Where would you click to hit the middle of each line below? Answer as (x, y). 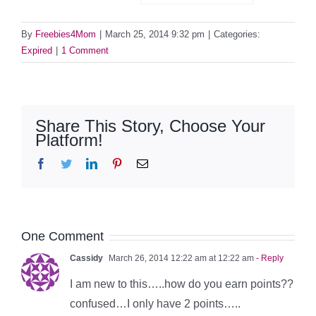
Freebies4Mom (66, 35)
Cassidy (86, 259)
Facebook (68, 163)
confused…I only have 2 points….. (155, 304)
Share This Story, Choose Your (150, 126)
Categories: (237, 35)
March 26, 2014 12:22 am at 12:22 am (180, 259)
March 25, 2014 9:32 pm (155, 35)
